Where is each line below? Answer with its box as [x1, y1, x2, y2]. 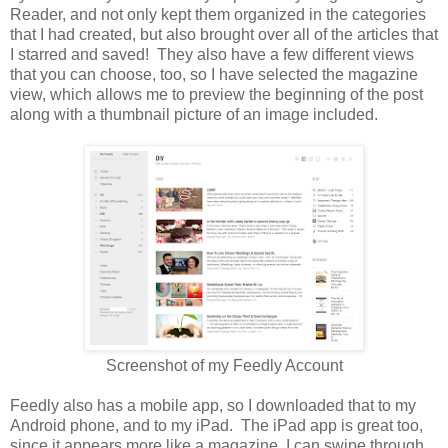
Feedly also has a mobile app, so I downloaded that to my [10, 397, 416, 415]
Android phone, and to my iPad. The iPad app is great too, [10, 417, 423, 435]
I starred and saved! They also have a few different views [10, 46, 414, 64]
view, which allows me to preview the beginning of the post [10, 86, 423, 104]
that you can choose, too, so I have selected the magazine [10, 66, 418, 84]
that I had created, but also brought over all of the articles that [10, 26, 438, 44]
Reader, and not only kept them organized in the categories [10, 6, 426, 24]
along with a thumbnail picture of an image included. [10, 106, 378, 124]
